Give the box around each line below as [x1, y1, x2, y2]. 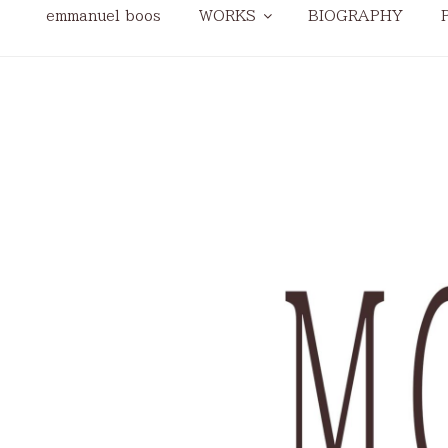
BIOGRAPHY [307, 8, 403, 23]
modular [48, 66, 135, 88]
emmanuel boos [45, 8, 161, 23]
